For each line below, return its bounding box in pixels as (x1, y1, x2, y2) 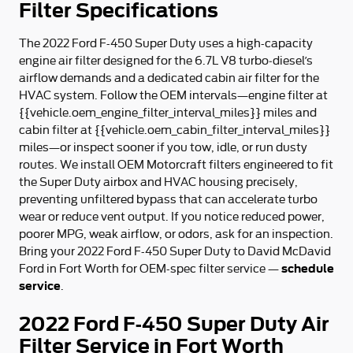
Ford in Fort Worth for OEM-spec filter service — (19, 262, 281, 275)
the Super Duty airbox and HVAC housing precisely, (19, 176, 298, 188)
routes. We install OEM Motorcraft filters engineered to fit (19, 158, 333, 171)
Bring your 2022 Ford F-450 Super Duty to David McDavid (19, 245, 331, 258)
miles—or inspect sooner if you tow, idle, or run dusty (19, 141, 307, 154)
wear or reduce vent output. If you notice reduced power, (19, 210, 325, 223)
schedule (281, 262, 334, 275)
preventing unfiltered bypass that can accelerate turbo (19, 193, 318, 206)
